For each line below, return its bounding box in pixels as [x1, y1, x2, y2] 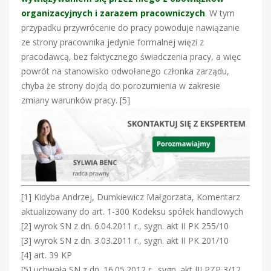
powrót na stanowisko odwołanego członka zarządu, [21, 65, 229, 77]
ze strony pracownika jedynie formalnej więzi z [21, 36, 204, 48]
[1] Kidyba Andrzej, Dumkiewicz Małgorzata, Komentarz [21, 191, 240, 203]
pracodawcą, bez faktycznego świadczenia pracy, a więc [21, 50, 241, 62]
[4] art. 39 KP [21, 249, 72, 261]
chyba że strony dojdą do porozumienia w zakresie [21, 79, 220, 91]
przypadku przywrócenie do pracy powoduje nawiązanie [21, 21, 240, 33]
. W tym [205, 7, 235, 19]
